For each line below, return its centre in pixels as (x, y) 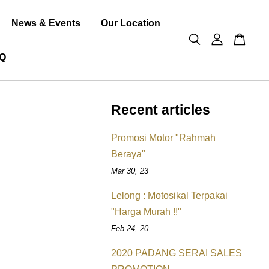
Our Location (131, 23)
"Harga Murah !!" (147, 212)
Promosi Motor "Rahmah (164, 138)
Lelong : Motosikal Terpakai (170, 195)
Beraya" (128, 154)
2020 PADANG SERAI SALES (177, 253)
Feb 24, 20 (130, 228)
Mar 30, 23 (130, 171)
